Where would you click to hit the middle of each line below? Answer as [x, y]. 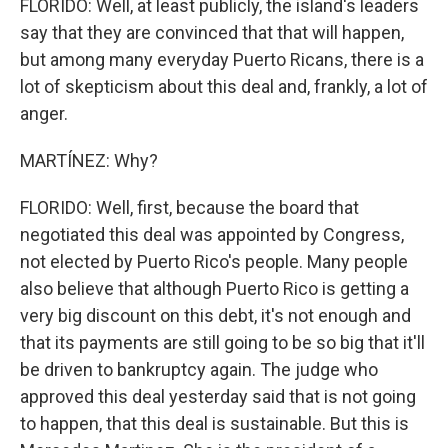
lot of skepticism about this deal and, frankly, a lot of [224, 86]
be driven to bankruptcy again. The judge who [199, 369]
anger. [44, 113]
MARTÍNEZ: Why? [89, 160]
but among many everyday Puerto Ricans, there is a [222, 59]
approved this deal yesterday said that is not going [218, 396]
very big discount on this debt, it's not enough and [215, 315]
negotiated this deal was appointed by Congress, [212, 234]
